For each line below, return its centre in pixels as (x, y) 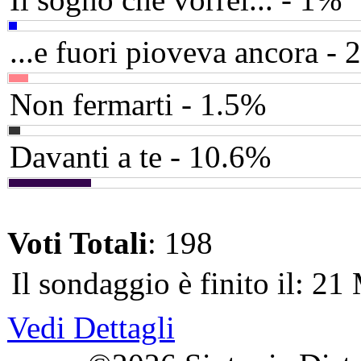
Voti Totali (77, 243)
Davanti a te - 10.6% (140, 157)
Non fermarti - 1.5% (138, 105)
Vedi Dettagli (91, 328)
